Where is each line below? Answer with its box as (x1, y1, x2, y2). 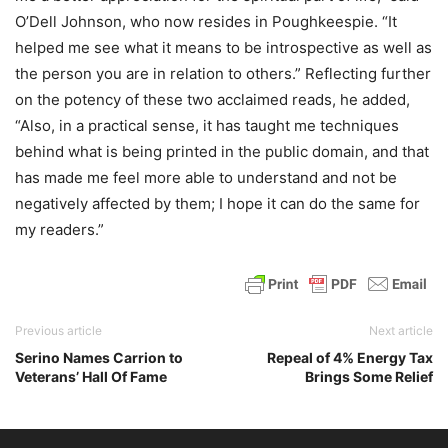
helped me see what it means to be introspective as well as (15, 38, 432, 57)
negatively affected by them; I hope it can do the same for (15, 194, 420, 213)
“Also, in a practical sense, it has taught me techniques (15, 116, 399, 135)
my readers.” (15, 220, 104, 239)
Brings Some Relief (305, 368, 433, 385)
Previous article (15, 323, 102, 338)
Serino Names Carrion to (15, 349, 183, 366)
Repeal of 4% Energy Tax (267, 349, 433, 366)
